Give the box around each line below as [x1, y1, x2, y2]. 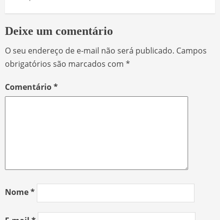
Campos [176, 45, 207, 56]
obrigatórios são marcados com [5, 58, 126, 69]
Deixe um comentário [5, 24, 113, 37]
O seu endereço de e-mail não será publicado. [5, 45, 174, 56]
